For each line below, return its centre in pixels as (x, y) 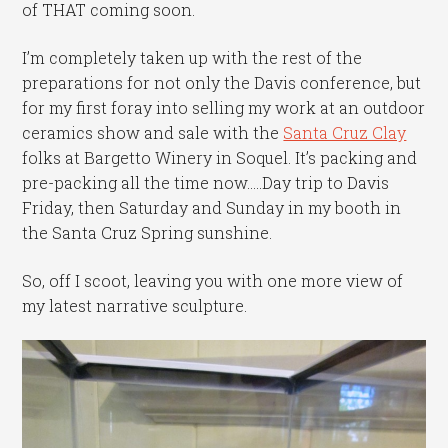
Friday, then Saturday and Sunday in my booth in (212, 208)
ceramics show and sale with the (153, 133)
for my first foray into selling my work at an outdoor (224, 108)
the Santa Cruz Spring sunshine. (147, 233)
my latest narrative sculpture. (135, 305)
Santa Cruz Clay (345, 133)
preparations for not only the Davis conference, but (222, 83)
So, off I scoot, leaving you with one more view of (213, 280)
